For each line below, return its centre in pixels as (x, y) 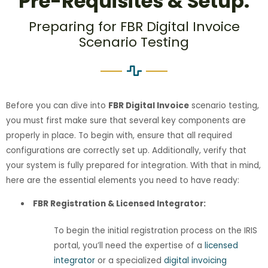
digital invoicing (195, 261)
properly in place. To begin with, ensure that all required (119, 136)
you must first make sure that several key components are (126, 121)
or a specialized (130, 261)
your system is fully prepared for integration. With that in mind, (133, 166)
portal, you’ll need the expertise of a (129, 246)
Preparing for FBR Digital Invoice (134, 27)
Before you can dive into (57, 106)
